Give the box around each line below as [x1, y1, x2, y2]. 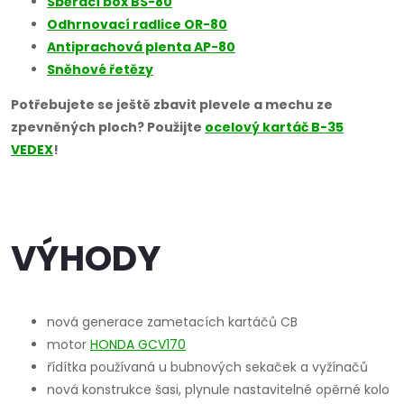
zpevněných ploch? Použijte [11, 117, 205, 136]
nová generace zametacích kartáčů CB [47, 312, 298, 331]
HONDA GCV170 [90, 335, 186, 353]
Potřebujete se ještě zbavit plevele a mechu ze [11, 95, 333, 114]
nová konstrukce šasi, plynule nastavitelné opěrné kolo [47, 380, 390, 399]
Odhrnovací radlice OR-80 [47, 14, 227, 33]
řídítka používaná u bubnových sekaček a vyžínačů [47, 357, 368, 376]
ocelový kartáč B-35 [205, 117, 344, 136]
